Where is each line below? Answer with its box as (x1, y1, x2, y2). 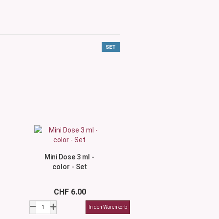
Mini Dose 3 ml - (44, 153, 95, 161)
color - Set (52, 163, 87, 171)
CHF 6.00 (53, 187, 86, 197)
